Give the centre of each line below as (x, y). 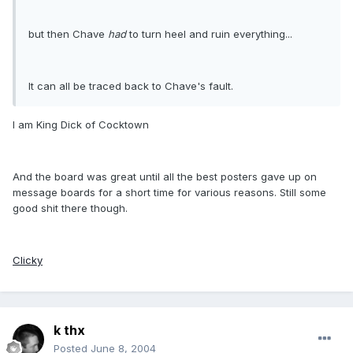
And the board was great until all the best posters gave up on (165, 177)
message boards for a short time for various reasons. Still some (169, 193)
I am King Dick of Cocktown (81, 125)
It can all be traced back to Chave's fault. (131, 86)
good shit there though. (70, 208)
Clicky (28, 260)
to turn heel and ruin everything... (209, 34)
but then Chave (68, 34)
